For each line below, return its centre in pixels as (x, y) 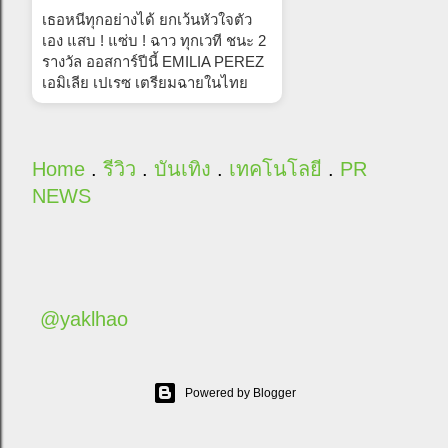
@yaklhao (84, 319)
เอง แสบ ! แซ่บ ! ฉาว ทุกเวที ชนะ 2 (154, 40)
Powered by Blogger (240, 393)
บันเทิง (182, 168)
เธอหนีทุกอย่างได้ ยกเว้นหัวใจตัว (147, 19)
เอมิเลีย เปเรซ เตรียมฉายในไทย (145, 82)
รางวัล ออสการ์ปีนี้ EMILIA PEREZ (153, 61)
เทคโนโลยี (275, 168)
